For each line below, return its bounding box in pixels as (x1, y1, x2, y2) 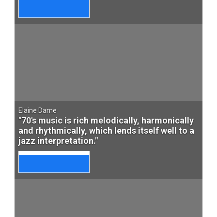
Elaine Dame (18, 107, 57, 114)
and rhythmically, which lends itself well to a (18, 125, 194, 136)
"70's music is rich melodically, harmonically (18, 115, 194, 125)
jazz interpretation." (18, 136, 98, 146)
